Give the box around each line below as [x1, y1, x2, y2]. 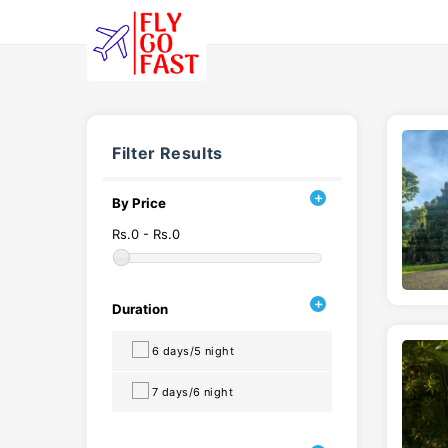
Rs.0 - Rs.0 [112, 226, 180, 242]
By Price [112, 195, 166, 211]
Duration [112, 301, 168, 317]
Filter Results [112, 144, 223, 163]
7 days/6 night [152, 385, 234, 399]
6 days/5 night [152, 344, 235, 358]
